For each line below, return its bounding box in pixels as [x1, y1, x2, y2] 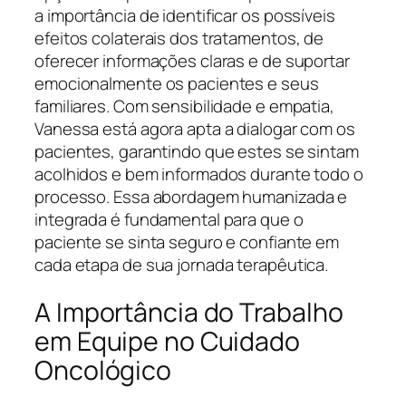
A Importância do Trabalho [34, 294, 343, 330]
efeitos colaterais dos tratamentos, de [34, 26, 324, 51]
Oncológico [34, 352, 171, 388]
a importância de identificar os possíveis [34, 4, 335, 28]
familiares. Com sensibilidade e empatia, [34, 94, 334, 119]
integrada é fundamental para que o [34, 208, 304, 232]
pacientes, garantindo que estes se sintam [34, 140, 359, 164]
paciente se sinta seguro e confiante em [34, 230, 340, 255]
